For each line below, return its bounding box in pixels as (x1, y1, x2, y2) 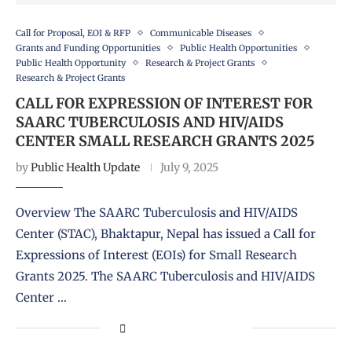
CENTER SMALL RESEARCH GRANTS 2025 (16, 131, 315, 150)
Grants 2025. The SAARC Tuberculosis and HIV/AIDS (16, 268, 315, 284)
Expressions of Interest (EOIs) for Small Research (16, 247, 297, 262)
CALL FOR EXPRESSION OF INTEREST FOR (16, 93, 313, 112)
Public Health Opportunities (180, 42, 297, 53)
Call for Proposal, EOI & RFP (16, 27, 130, 38)
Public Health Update (31, 159, 140, 174)
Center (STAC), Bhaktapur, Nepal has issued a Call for (16, 225, 316, 241)
